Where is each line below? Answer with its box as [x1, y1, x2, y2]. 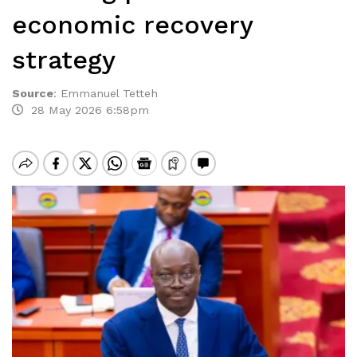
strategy [12, 45, 116, 75]
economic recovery [12, 10, 253, 40]
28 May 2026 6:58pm [23, 104, 149, 116]
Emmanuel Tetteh [61, 87, 158, 100]
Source [12, 87, 53, 100]
